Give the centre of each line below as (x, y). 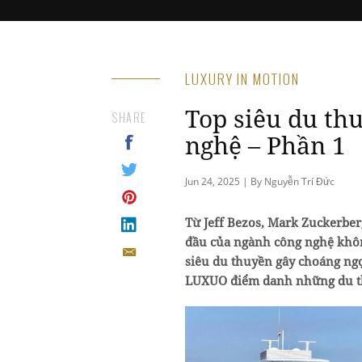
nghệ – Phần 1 (265, 145)
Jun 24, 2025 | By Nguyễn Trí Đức (260, 181)
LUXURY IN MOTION (242, 78)
